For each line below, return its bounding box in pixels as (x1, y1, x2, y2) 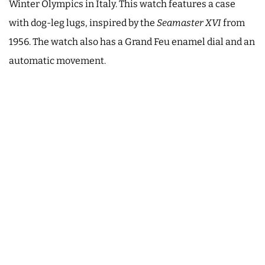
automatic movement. (9, 54, 106, 66)
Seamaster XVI (157, 17, 221, 28)
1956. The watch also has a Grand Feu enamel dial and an (9, 35, 255, 47)
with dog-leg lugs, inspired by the (9, 17, 157, 28)
